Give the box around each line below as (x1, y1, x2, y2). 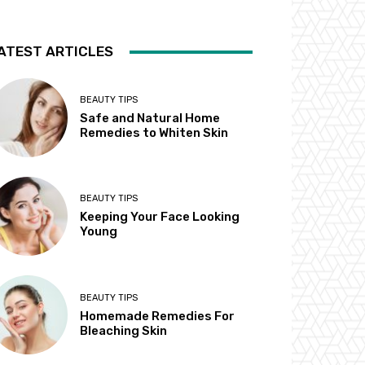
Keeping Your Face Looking (80, 209, 240, 225)
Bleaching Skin (80, 323, 168, 338)
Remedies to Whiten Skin (80, 125, 229, 141)
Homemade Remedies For (80, 308, 235, 323)
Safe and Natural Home (80, 111, 221, 126)
